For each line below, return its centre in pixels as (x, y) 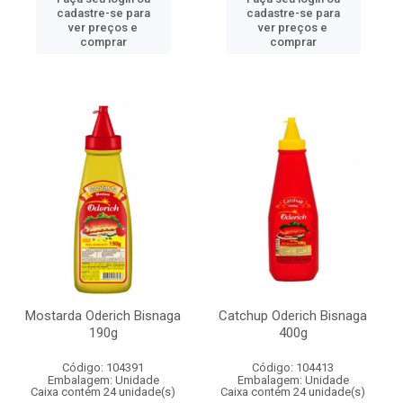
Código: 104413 (293, 367)
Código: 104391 (103, 367)
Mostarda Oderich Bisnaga (103, 316)
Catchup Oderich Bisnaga (293, 316)
